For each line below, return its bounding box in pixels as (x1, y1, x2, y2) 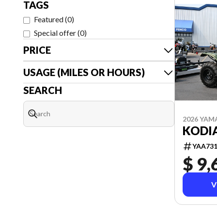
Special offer (34, 28, 76, 37)
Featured (34, 15, 63, 24)
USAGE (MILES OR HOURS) (23, 66, 145, 78)
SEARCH (23, 84, 62, 96)
